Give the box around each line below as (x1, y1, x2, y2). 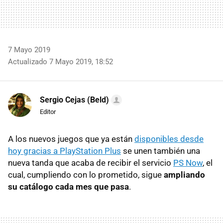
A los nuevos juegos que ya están (8, 133, 134, 144)
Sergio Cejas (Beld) (40, 95, 109, 105)
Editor (40, 108, 56, 115)
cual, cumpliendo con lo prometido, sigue (8, 169, 164, 180)
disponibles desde (134, 133, 204, 144)
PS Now (173, 157, 203, 168)
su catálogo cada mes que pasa (8, 181, 129, 192)
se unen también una (121, 145, 200, 156)
